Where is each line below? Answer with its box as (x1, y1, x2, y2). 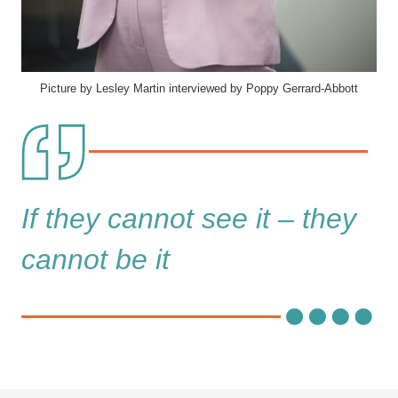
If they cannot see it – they (21, 202, 356, 235)
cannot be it (21, 243, 170, 275)
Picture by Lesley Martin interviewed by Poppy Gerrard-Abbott (40, 82, 358, 96)
